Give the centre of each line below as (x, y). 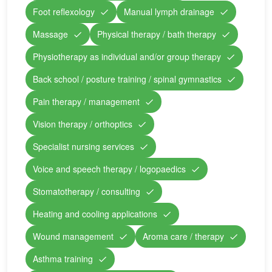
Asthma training (63, 259)
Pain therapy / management (86, 102)
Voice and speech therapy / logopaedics (109, 169)
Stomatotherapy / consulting (87, 192)
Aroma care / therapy (183, 236)
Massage (50, 34)
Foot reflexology (64, 12)
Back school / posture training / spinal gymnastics (127, 79)
